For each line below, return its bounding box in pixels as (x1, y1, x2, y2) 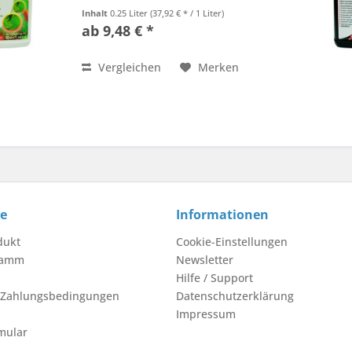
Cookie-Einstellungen (176, 234, 288, 250)
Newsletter (176, 252, 233, 268)
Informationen (176, 206, 269, 224)
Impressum (176, 306, 236, 322)
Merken (198, 60, 240, 75)
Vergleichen (95, 60, 162, 75)
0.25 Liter (110, 7, 151, 20)
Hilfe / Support (176, 270, 253, 286)
